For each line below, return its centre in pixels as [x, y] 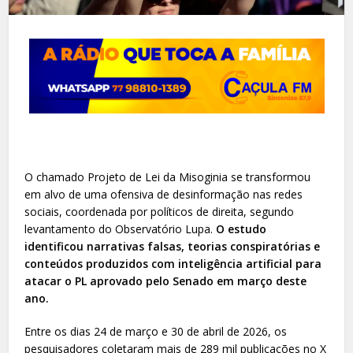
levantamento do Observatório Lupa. [121, 229]
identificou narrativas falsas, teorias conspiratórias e [173, 246]
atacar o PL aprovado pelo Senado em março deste [166, 281]
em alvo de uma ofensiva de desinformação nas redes [164, 194]
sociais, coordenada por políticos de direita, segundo [160, 211]
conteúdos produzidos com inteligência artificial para [173, 263]
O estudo [242, 229]
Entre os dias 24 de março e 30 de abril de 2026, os [156, 331]
